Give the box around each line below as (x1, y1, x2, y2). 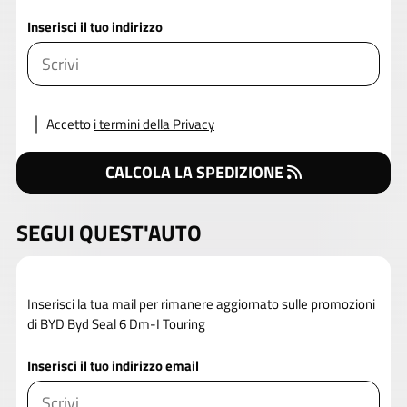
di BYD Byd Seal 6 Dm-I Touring (27, 313, 205, 334)
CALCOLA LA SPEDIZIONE (105, 160, 283, 185)
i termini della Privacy (94, 114, 214, 135)
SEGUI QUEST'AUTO (16, 216, 202, 250)
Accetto (46, 114, 91, 135)
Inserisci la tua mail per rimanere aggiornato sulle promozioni (27, 293, 375, 314)
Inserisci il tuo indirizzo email (27, 354, 199, 376)
